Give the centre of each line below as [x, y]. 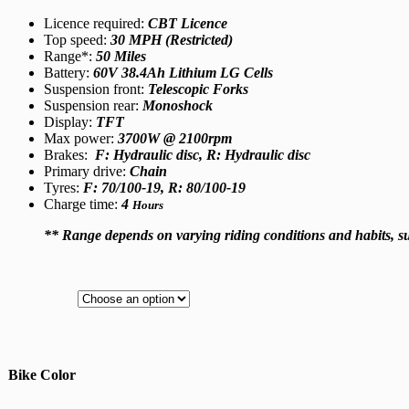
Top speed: [77, 40]
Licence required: [96, 24]
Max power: [81, 139]
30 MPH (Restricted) [172, 40]
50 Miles [121, 57]
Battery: [68, 73]
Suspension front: [96, 89]
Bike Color [42, 375]
